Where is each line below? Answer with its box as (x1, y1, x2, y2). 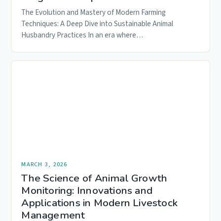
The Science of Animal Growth (21, 171, 168, 185)
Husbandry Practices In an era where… (21, 29, 144, 40)
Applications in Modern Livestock (21, 195, 178, 210)
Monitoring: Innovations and (21, 183, 153, 197)
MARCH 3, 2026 (21, 159, 68, 169)
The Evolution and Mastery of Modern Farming (21, 6, 166, 18)
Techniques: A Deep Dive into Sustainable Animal (21, 18, 174, 29)
